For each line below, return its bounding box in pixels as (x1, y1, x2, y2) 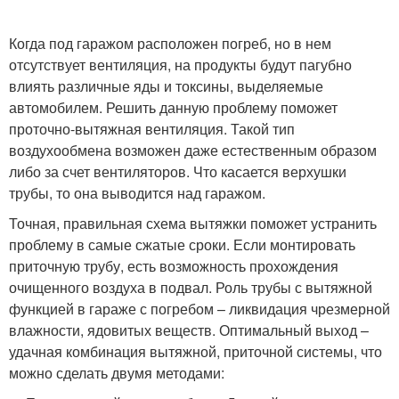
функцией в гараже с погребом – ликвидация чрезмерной (9, 297, 390, 319)
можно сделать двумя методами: (9, 362, 224, 383)
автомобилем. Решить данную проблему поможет (9, 96, 338, 118)
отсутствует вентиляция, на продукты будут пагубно (9, 53, 352, 75)
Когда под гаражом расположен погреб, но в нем (9, 32, 331, 53)
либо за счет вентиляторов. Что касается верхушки (9, 160, 346, 182)
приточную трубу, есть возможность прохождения (9, 255, 338, 276)
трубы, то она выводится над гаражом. (9, 182, 265, 203)
